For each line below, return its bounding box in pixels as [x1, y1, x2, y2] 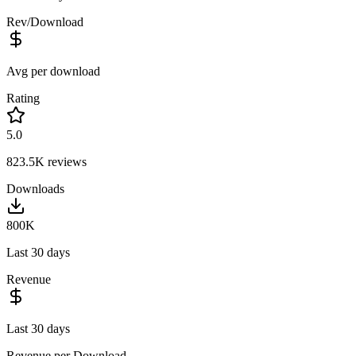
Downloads [6, 181, 64, 195]
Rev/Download [6, 14, 83, 29]
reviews [44, 154, 87, 168]
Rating [6, 91, 40, 105]
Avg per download [6, 64, 100, 78]
